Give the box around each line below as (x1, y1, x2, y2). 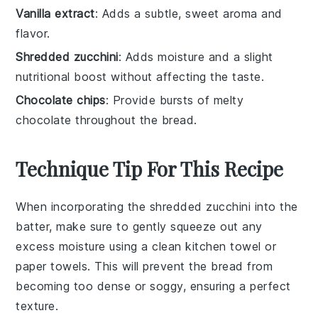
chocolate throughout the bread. (16, 112, 197, 127)
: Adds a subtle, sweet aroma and (94, 6, 283, 21)
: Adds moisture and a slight (118, 49, 273, 64)
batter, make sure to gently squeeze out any (16, 219, 263, 234)
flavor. (16, 26, 50, 40)
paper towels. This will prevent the (16, 258, 212, 273)
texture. (16, 298, 59, 313)
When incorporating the (16, 199, 150, 214)
